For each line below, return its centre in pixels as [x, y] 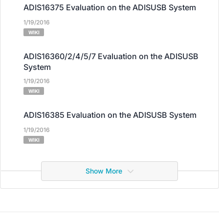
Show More [104, 171]
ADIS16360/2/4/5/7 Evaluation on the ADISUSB [111, 56]
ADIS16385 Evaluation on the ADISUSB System [110, 115]
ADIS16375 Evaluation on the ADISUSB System [110, 7]
